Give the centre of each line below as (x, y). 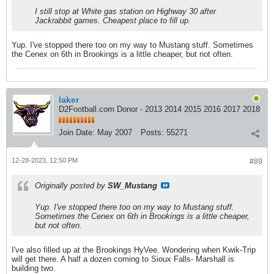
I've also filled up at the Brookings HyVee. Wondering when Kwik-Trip (134, 250)
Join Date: (77, 132)
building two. (34, 268)
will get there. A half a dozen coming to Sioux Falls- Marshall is (123, 259)
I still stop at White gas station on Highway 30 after (125, 11)
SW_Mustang (132, 185)
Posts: (152, 132)
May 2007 (115, 132)
